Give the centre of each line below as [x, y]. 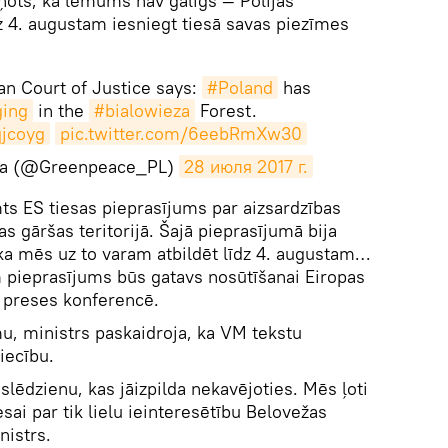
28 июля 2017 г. [246, 166]
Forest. [226, 110]
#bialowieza [142, 110]
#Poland [240, 87]
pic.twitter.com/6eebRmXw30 [180, 133]
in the [61, 110]
